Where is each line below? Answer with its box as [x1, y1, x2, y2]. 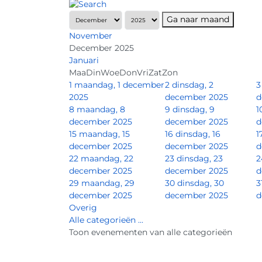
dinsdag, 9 [173, 104, 215, 115]
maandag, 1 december [74, 79, 164, 90]
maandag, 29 [81, 177, 135, 188]
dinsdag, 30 [177, 177, 224, 188]
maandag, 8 [77, 104, 125, 115]
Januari [69, 54, 99, 65]
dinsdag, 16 [175, 128, 220, 139]
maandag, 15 [79, 128, 130, 139]
